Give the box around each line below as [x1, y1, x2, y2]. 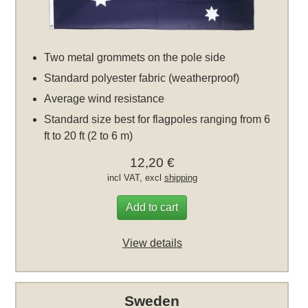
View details [122, 236, 182, 249]
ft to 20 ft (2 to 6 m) [44, 129, 133, 142]
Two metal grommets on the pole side [44, 51, 226, 63]
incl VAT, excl [107, 172, 164, 183]
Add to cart [126, 201, 179, 213]
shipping [164, 172, 197, 183]
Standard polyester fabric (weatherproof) [44, 71, 240, 84]
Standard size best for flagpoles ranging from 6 [44, 113, 271, 125]
